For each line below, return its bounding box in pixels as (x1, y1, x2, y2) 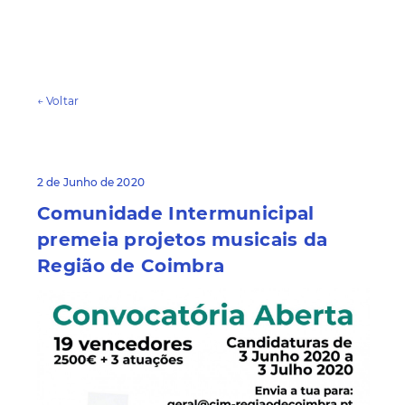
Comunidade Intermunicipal (37, 202, 315, 225)
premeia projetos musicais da (37, 229, 328, 251)
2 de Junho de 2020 (37, 175, 145, 190)
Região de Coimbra (37, 255, 225, 278)
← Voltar (37, 94, 79, 108)
